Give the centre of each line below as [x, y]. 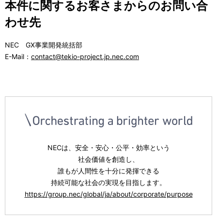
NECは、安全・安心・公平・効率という [108, 148]
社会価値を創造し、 [108, 159]
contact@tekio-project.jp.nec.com [85, 56]
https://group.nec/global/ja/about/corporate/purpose [108, 194]
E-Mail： [18, 56]
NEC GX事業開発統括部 [44, 45]
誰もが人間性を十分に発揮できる [108, 171]
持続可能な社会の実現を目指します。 [108, 183]
